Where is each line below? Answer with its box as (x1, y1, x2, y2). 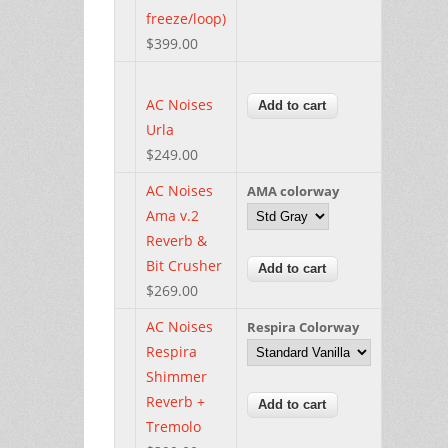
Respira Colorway (247, 317, 359, 336)
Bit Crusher (146, 255, 222, 275)
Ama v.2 (146, 205, 199, 225)
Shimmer (146, 366, 207, 386)
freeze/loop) (146, 8, 226, 28)
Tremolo (146, 416, 201, 436)
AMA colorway (247, 181, 339, 200)
